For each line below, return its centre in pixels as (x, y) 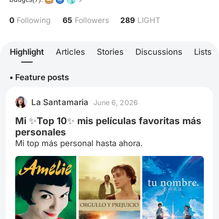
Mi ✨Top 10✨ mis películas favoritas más (109, 120)
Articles (70, 52)
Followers (92, 21)
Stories (110, 52)
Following (33, 21)
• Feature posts (39, 77)
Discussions (159, 52)
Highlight (27, 52)
